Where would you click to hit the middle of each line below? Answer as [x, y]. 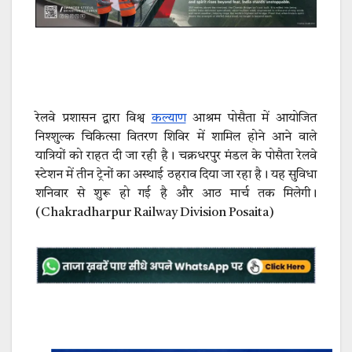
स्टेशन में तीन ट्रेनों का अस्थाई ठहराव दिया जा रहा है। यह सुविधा [176, 175]
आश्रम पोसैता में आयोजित [251, 118]
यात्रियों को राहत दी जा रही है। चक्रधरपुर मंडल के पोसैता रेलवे [176, 156]
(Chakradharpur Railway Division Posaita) [155, 213]
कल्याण [169, 118]
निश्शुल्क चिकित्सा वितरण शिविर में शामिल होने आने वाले [176, 137]
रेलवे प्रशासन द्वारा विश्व [93, 118]
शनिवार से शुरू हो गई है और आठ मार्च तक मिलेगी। [176, 194]
